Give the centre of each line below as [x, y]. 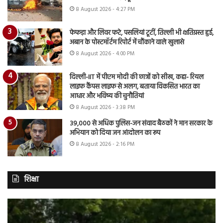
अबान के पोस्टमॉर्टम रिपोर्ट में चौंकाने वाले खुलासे [127, 43]
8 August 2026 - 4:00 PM [105, 54]
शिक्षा [31, 180]
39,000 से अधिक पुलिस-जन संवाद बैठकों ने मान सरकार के [141, 124]
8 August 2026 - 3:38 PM [105, 108]
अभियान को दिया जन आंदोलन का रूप [115, 133]
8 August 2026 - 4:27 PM [105, 10]
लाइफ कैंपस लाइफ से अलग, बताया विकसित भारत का [135, 87]
